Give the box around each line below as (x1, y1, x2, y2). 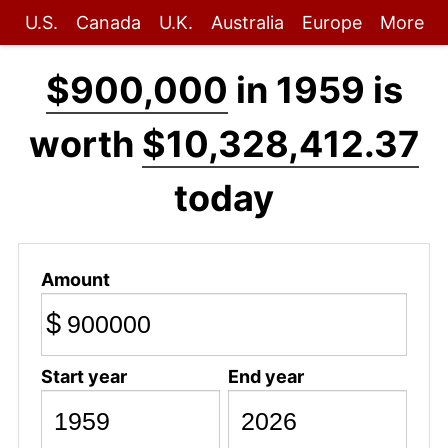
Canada (75, 12, 141, 33)
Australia (210, 12, 284, 33)
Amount (40, 268, 110, 290)
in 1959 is (227, 68, 403, 112)
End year (227, 365, 304, 387)
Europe (301, 12, 362, 33)
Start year (40, 365, 127, 387)
